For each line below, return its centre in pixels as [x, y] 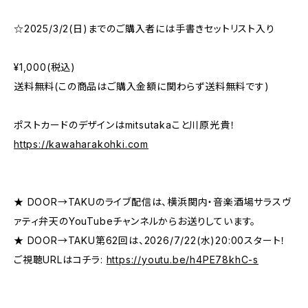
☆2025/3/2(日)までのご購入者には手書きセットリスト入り [144, 29]
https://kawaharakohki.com [81, 144]
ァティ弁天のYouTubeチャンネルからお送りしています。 [135, 221]
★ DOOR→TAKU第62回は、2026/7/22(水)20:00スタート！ [150, 240]
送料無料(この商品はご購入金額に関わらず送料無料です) [142, 86]
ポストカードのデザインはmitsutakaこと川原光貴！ [125, 125]
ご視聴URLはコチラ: [60, 260]
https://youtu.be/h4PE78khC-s [183, 260]
